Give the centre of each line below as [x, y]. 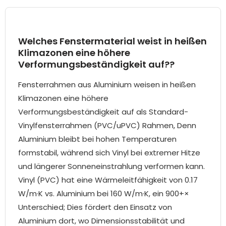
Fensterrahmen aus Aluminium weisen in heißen [107, 85]
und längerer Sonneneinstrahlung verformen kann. [111, 166]
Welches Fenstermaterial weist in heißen [112, 41]
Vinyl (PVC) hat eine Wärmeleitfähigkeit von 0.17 [108, 180]
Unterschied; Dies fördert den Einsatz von [95, 207]
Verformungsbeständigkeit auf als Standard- [103, 112]
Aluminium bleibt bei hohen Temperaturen [97, 139]
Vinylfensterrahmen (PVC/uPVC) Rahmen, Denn [107, 126]
